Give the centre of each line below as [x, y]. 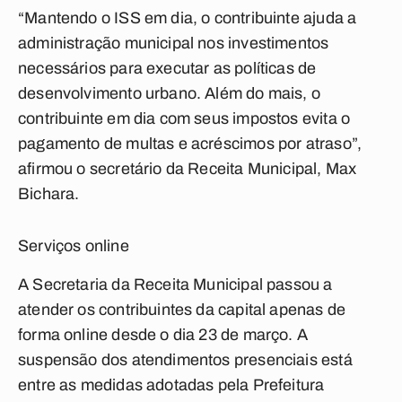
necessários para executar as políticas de [167, 68]
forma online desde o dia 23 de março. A [163, 335]
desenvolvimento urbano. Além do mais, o [170, 93]
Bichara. [49, 194]
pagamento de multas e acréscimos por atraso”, [190, 144]
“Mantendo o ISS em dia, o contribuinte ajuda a [188, 18]
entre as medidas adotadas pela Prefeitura [171, 385]
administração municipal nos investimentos [174, 43]
